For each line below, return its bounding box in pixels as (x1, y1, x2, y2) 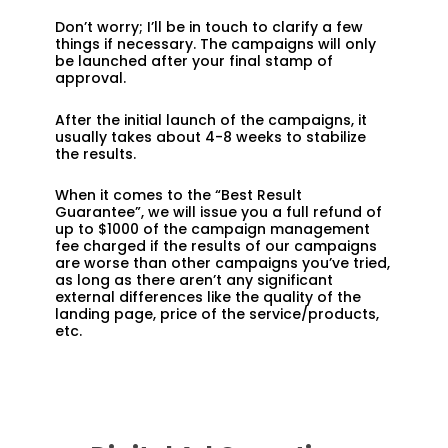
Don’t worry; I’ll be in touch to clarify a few (55, 17, 363, 38)
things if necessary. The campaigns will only (55, 34, 376, 55)
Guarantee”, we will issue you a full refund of (55, 202, 382, 223)
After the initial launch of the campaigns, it (55, 109, 367, 130)
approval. (55, 68, 126, 89)
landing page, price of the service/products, (55, 304, 379, 325)
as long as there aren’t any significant (55, 270, 333, 291)
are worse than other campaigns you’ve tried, (55, 253, 390, 274)
